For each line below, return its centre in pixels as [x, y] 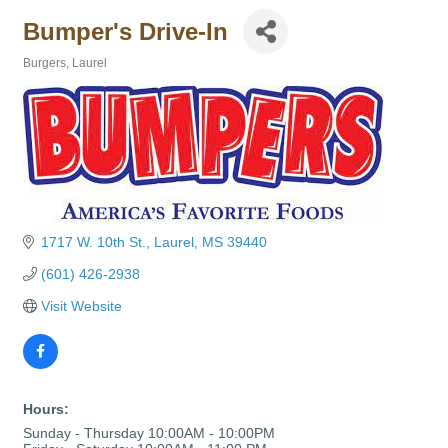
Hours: [46, 409]
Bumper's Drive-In [125, 31]
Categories [53, 76]
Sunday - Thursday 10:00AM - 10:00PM [149, 433]
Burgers [44, 63]
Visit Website [81, 306]
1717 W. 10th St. [93, 242]
